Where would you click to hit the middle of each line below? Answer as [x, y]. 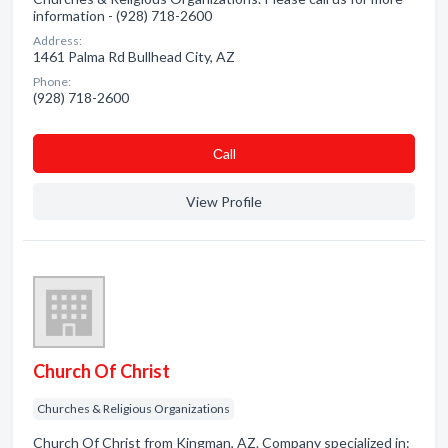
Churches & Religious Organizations [133, 408]
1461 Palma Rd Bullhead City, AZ [134, 56]
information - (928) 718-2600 [122, 15]
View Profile [224, 201]
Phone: [52, 81]
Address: [57, 40]
